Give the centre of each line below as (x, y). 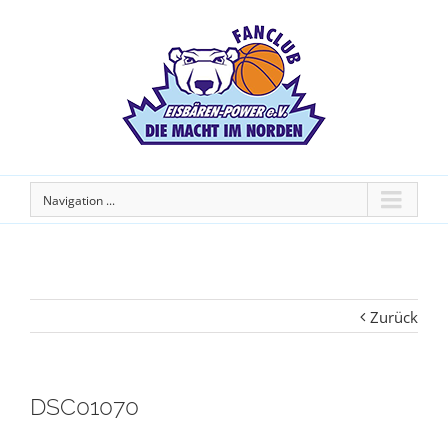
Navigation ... (79, 200)
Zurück (394, 317)
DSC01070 (84, 407)
